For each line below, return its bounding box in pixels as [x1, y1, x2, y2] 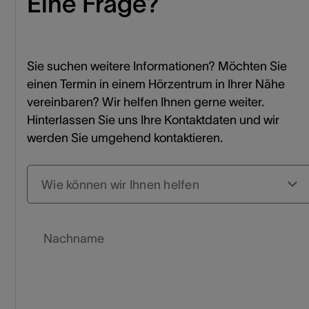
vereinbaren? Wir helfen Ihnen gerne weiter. [27, 94, 264, 109]
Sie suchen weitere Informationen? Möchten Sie [27, 59, 287, 73]
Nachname [43, 231, 104, 246]
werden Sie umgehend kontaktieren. [27, 130, 223, 145]
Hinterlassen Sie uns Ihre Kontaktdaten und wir [27, 112, 279, 127]
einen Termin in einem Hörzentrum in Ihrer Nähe [27, 77, 285, 91]
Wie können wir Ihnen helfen [41, 178, 199, 192]
